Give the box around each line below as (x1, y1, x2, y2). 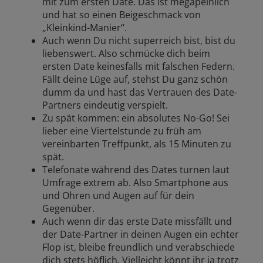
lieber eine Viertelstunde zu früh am (42, 124, 201, 137)
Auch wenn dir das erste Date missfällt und (42, 214, 232, 228)
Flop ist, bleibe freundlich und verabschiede (42, 240, 235, 254)
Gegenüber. (42, 201, 95, 215)
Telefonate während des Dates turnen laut (42, 163, 230, 176)
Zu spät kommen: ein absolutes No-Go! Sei (42, 111, 230, 124)
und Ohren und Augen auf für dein (42, 188, 194, 202)
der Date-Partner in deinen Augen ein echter (42, 227, 239, 241)
